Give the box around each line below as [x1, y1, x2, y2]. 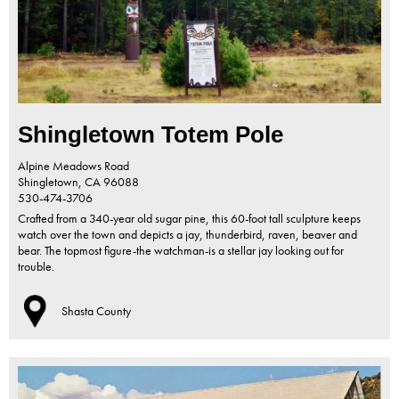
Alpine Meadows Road [18, 158, 129, 175]
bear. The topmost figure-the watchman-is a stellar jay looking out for [18, 242, 344, 259]
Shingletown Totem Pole [18, 121, 283, 149]
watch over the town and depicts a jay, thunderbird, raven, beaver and [18, 226, 357, 243]
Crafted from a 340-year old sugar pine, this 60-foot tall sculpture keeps [18, 210, 361, 227]
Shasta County [61, 303, 131, 320]
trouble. [18, 258, 57, 275]
